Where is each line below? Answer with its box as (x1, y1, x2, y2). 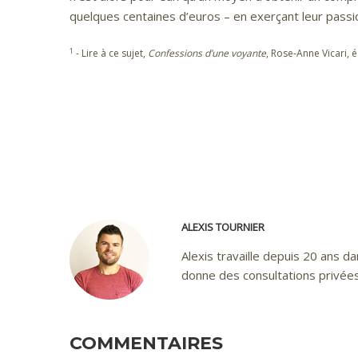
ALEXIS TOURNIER (181, 220, 265, 234)
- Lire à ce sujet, (74, 46, 148, 60)
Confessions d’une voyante (148, 46, 266, 60)
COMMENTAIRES (70, 332, 223, 354)
